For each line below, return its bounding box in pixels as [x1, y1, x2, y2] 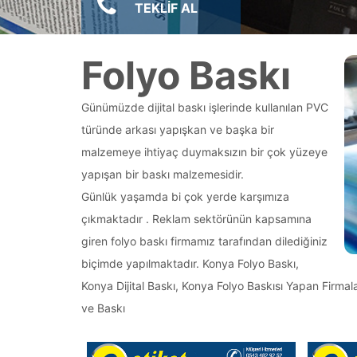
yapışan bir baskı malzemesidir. [81, 167, 244, 181]
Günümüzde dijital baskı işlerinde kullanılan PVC [81, 100, 328, 114]
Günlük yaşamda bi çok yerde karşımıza [81, 190, 289, 203]
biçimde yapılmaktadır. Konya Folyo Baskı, [81, 257, 299, 270]
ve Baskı [81, 301, 125, 315]
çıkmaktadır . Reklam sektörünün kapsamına [81, 212, 312, 226]
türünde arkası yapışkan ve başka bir [81, 123, 274, 136]
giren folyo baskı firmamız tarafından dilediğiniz [81, 234, 328, 248]
